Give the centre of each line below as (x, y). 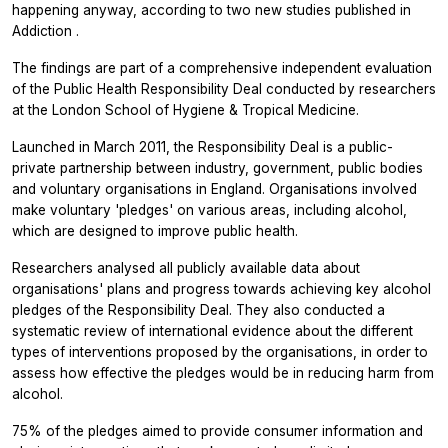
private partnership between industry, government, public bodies (217, 167)
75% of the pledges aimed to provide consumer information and (217, 430)
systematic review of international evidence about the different (212, 330)
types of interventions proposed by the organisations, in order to (220, 351)
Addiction (44, 30)
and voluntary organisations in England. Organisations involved (214, 188)
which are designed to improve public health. (155, 230)
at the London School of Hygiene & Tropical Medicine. (185, 109)
